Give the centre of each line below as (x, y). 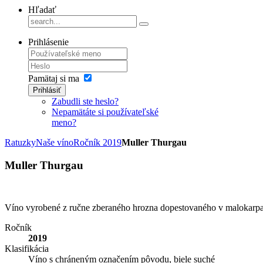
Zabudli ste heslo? (85, 101)
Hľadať (42, 10)
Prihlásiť (47, 90)
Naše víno (55, 142)
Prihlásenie (48, 42)
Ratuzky (20, 142)
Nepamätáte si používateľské (105, 112)
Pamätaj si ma (54, 78)
